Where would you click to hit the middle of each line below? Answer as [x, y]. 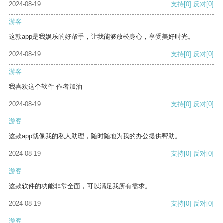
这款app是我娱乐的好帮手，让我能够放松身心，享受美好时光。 [102, 37]
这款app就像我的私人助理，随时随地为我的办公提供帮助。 [95, 136]
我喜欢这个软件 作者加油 [46, 87]
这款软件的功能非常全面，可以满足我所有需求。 [80, 186]
